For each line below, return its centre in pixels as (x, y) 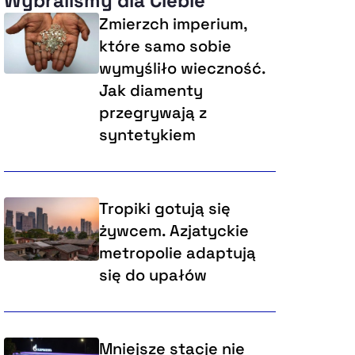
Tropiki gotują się (164, 209)
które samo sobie (165, 46)
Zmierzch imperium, (172, 24)
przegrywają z (153, 113)
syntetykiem (147, 135)
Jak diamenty (151, 91)
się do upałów (153, 275)
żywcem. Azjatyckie (174, 231)
